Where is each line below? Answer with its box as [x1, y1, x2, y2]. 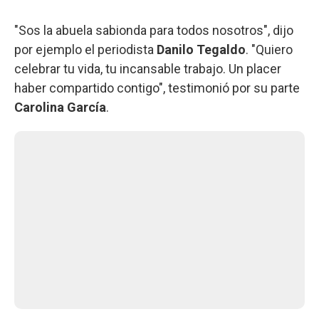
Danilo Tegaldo [157, 42, 246, 58]
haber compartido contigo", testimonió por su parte [14, 80, 300, 96]
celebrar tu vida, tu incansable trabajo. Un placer [14, 61, 281, 77]
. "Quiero [246, 42, 293, 58]
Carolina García [14, 100, 106, 115]
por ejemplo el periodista [14, 42, 157, 58]
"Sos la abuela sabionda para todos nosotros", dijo [14, 23, 293, 38]
